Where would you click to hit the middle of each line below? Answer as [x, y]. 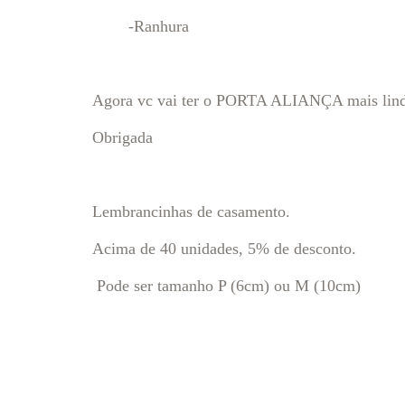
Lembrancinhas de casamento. [191, 212]
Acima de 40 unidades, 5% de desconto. [224, 249]
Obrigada [122, 137]
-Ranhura [143, 26]
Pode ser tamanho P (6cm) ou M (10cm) [226, 286]
